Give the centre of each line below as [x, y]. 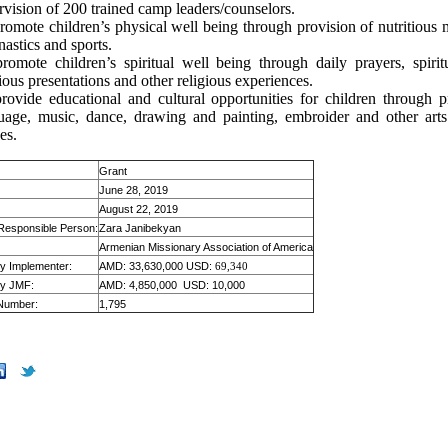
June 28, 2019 [134, 190]
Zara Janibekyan [140, 228]
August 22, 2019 [139, 209]
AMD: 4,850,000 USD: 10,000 [172, 285]
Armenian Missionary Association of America [206, 247]
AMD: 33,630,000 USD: [157, 266]
